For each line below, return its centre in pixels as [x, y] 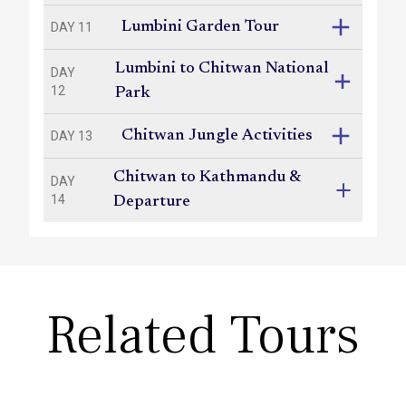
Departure [152, 202]
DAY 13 [72, 136]
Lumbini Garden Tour [200, 27]
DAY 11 [72, 27]
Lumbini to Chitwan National [222, 69]
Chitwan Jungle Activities [217, 135]
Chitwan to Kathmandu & [208, 178]
